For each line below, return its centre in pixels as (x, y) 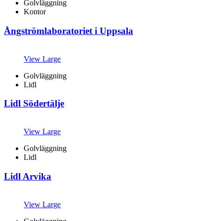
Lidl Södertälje (34, 104)
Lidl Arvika (28, 176)
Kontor (35, 12)
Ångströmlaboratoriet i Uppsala (69, 31)
